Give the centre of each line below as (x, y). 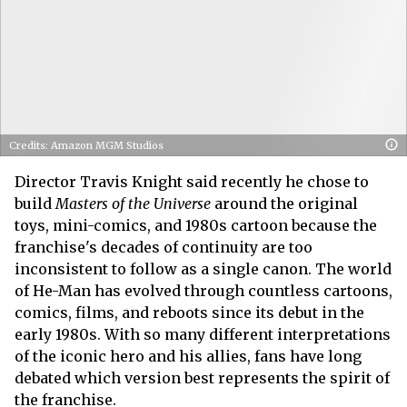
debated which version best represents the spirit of (202, 378)
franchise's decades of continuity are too (164, 247)
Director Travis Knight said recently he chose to (192, 182)
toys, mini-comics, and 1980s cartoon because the (196, 225)
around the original (284, 203)
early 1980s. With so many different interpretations (203, 334)
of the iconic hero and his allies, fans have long (188, 356)
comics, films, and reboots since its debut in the (189, 313)
